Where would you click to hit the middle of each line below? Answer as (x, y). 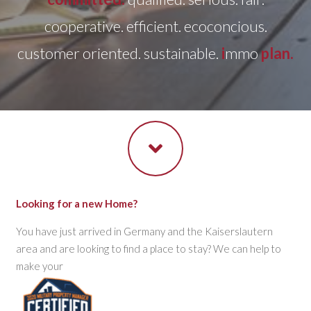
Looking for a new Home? (76, 203)
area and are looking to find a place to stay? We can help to (148, 248)
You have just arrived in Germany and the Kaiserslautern (144, 231)
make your (39, 266)
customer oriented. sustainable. (119, 53)
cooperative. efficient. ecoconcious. (155, 26)
